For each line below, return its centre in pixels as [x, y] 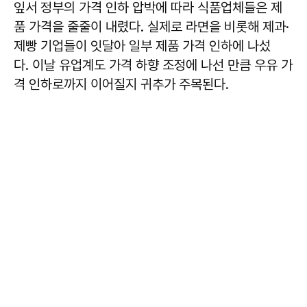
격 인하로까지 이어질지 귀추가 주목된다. [121, 84]
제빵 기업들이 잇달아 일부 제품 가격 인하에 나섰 [142, 46]
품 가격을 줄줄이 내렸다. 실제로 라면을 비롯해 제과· [151, 26]
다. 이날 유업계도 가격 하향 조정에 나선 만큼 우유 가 [153, 65]
